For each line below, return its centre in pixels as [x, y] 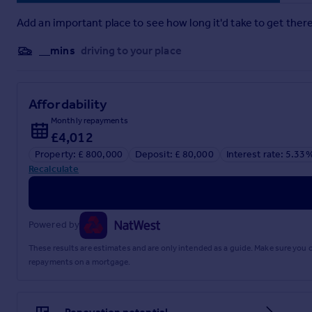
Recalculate [54, 169]
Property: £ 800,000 [79, 154]
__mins [57, 50]
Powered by [54, 225]
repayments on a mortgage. [80, 262]
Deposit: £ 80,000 [174, 154]
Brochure [52, 31]
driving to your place [131, 50]
